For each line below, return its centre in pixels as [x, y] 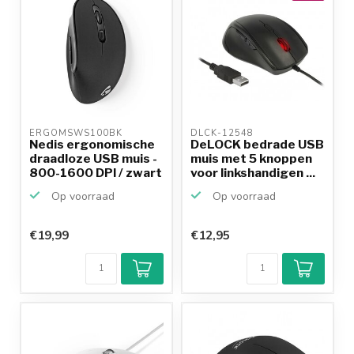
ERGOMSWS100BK [77, 133]
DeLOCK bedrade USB [257, 144]
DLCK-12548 [224, 133]
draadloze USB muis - [93, 158]
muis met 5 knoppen [251, 158]
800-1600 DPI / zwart [96, 172]
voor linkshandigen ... [253, 172]
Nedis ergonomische [92, 144]
